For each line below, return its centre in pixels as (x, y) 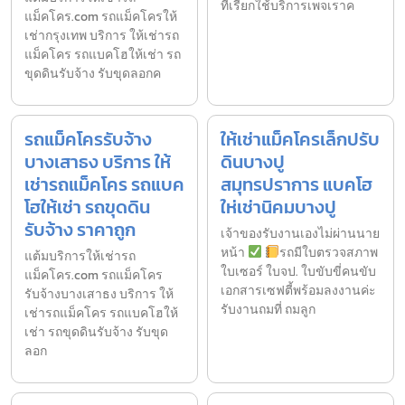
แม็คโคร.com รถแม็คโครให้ (101, 16)
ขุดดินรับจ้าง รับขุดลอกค (93, 73)
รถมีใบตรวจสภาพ (328, 252)
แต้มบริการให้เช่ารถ (80, 256)
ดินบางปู (253, 161)
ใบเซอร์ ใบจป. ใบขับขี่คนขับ (298, 271)
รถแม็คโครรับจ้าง (88, 139)
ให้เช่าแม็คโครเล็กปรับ (300, 139)
